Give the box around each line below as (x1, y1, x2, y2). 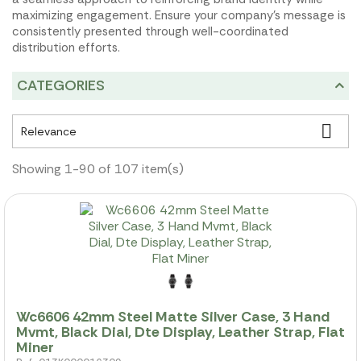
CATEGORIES (17, 76, 105, 95)
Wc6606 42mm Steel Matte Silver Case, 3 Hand (16, 306, 330, 326)
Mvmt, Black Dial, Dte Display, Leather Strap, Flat (16, 322, 345, 342)
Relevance (21, 123, 77, 139)
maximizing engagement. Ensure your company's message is (12, 7, 346, 23)
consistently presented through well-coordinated (12, 23, 288, 39)
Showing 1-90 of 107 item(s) (12, 160, 184, 177)
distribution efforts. (12, 39, 120, 56)
